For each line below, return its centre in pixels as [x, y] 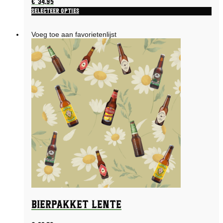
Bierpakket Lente [76, 205]
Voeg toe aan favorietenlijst [74, 34]
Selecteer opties [55, 11]
